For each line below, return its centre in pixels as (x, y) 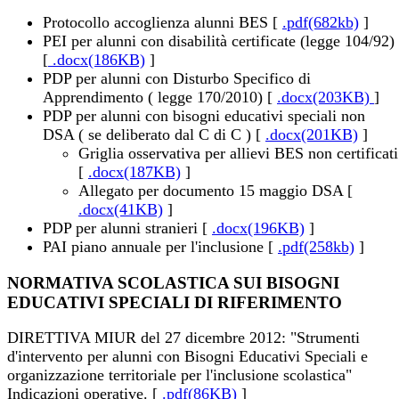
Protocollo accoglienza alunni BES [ (163, 22)
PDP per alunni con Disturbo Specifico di (177, 78)
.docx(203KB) (326, 97)
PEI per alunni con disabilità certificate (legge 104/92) (219, 41)
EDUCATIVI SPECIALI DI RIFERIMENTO (175, 302)
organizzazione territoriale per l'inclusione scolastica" (179, 375)
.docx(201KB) (312, 134)
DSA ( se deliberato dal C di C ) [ (154, 134)
